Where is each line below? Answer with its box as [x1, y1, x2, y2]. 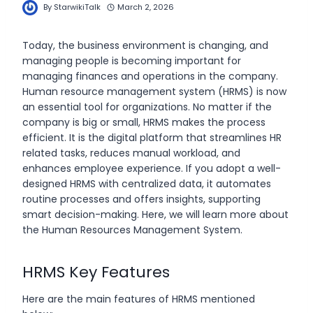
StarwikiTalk [54, 1, 101, 13]
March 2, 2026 [117, 1, 174, 13]
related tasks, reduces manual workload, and [22, 145, 240, 160]
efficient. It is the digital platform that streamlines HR [22, 130, 282, 145]
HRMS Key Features [22, 261, 174, 283]
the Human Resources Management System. [22, 222, 245, 237]
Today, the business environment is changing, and [22, 38, 268, 52]
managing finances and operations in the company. [22, 68, 278, 83]
